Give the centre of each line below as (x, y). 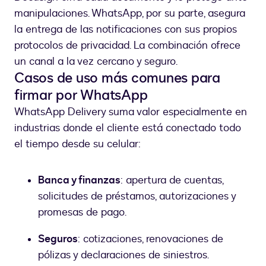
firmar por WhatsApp (81, 96)
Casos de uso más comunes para (117, 78)
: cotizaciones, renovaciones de (151, 239)
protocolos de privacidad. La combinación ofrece (127, 46)
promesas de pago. (82, 213)
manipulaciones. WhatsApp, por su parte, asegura (130, 14)
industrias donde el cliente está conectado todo (128, 128)
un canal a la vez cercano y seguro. (96, 62)
